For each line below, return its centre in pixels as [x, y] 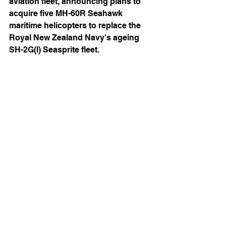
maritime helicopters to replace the [76, 25]
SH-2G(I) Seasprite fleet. [55, 50]
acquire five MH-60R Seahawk [67, 13]
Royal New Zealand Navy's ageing [75, 38]
